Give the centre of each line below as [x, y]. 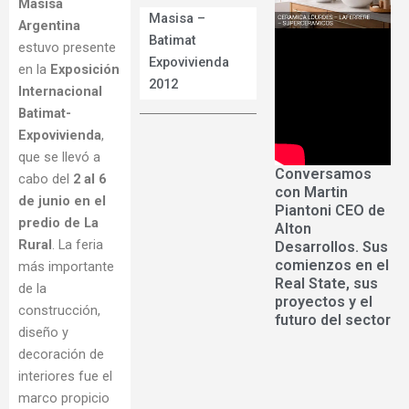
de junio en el [62, 200]
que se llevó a [59, 157]
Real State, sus [326, 283]
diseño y [43, 332]
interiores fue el [65, 376]
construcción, [59, 310]
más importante [66, 266]
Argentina [49, 25]
